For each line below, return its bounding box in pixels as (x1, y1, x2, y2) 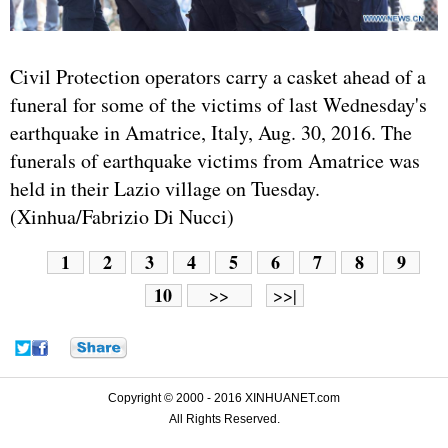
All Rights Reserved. (168, 411, 280, 426)
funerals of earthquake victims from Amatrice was (10, 146, 420, 174)
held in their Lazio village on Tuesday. (10, 174, 320, 202)
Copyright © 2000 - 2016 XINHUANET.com (108, 390, 340, 405)
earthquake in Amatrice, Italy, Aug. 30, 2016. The (10, 118, 412, 146)
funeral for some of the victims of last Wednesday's (10, 90, 427, 118)
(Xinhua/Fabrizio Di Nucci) (10, 202, 234, 230)
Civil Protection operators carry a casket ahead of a (10, 62, 426, 90)
